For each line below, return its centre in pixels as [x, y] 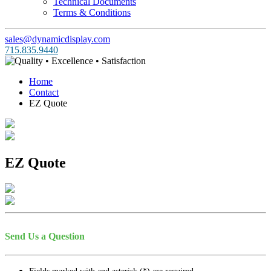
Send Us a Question [45, 237]
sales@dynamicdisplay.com [57, 39]
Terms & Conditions [92, 12]
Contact [44, 92]
